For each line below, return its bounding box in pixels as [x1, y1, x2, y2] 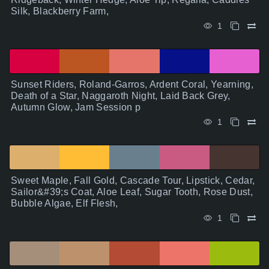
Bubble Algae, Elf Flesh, [11, 198, 118, 209]
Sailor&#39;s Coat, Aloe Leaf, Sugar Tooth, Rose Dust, [11, 187, 253, 198]
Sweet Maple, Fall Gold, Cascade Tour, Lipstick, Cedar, [11, 175, 255, 186]
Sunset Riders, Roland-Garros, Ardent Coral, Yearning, [11, 79, 253, 90]
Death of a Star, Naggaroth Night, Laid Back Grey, [11, 91, 231, 101]
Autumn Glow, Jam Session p [11, 102, 141, 113]
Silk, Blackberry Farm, [11, 6, 109, 17]
